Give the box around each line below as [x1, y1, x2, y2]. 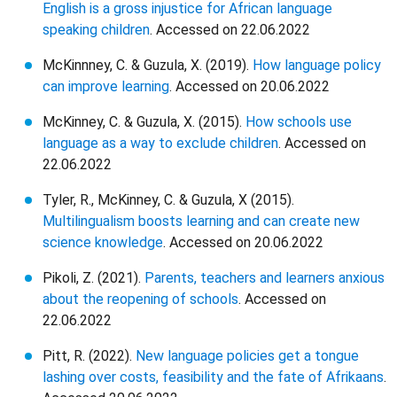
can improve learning [43, 78, 169, 95]
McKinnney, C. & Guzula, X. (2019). [43, 57, 253, 74]
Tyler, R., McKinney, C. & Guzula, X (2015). [43, 191, 294, 208]
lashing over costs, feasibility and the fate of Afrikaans [43, 369, 384, 385]
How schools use [245, 113, 352, 130]
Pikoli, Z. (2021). [43, 269, 144, 286]
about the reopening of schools [43, 291, 238, 307]
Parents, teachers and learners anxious [144, 269, 385, 286]
